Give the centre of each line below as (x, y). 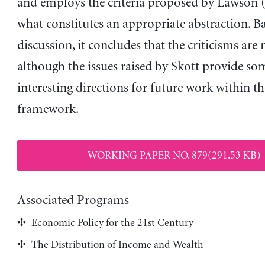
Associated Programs (73, 200)
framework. (48, 109)
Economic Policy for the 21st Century (112, 223)
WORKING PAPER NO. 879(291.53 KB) (174, 155)
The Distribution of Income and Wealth (117, 245)
